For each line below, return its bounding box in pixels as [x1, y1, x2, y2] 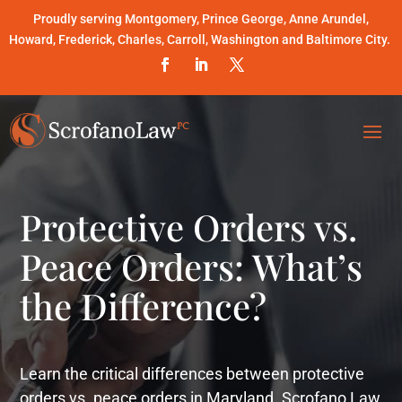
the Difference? [20, 281, 267, 329]
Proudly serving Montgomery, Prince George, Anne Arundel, [33, 12, 369, 26]
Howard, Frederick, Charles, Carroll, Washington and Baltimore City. [9, 32, 393, 47]
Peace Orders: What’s [20, 241, 363, 290]
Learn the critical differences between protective [20, 363, 365, 383]
